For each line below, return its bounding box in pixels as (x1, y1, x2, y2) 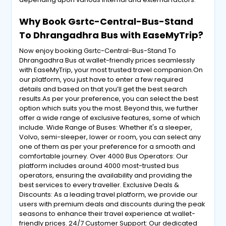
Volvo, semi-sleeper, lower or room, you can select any (19, 132, 201, 142)
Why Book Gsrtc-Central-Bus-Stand (19, 15, 194, 28)
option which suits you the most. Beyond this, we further (19, 103, 199, 113)
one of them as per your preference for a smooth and (19, 142, 196, 151)
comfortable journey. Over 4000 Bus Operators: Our (19, 151, 189, 161)
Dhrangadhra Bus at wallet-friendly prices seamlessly (19, 55, 195, 65)
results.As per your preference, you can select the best (19, 94, 199, 103)
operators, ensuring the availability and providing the (19, 171, 193, 180)
